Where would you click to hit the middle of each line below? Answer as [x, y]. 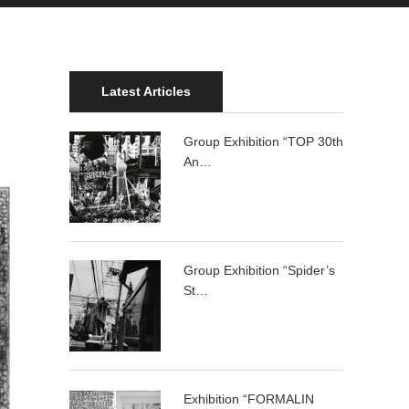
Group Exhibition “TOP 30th [263, 142]
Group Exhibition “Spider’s [259, 270]
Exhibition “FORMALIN [249, 399]
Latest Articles [146, 91]
